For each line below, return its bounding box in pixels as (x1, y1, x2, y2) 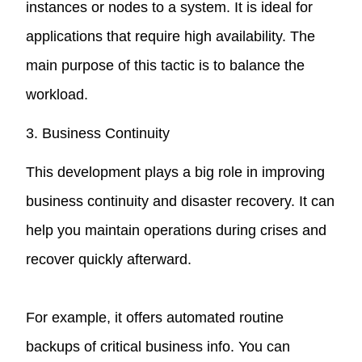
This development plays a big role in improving (26, 163, 326, 180)
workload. (26, 86, 89, 103)
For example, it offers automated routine (26, 309, 284, 326)
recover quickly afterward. (26, 250, 192, 267)
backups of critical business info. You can (26, 338, 291, 355)
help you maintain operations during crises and (26, 221, 327, 238)
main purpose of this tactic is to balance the (26, 57, 305, 74)
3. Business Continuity (26, 124, 170, 141)
